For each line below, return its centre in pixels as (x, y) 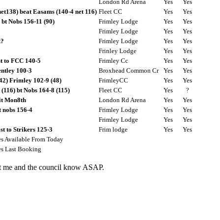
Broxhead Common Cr (129, 70)
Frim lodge (113, 129)
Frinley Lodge (118, 51)
